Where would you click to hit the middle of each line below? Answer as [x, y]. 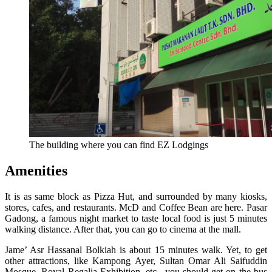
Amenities [36, 170]
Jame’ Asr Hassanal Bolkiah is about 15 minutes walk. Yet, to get [136, 250]
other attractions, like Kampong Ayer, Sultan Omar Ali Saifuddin [136, 260]
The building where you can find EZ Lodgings [119, 144]
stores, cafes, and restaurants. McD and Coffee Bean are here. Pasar [136, 207]
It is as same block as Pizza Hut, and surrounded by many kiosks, [136, 196]
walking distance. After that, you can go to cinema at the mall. [123, 229]
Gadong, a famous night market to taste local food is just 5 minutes [136, 218]
